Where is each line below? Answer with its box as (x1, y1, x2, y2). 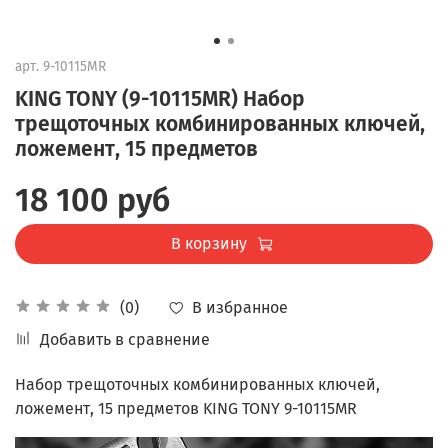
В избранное (192, 297, 288, 317)
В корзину (170, 233, 247, 253)
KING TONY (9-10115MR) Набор (15, 85, 305, 112)
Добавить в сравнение (40, 330, 210, 350)
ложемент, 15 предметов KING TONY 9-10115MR (15, 399, 357, 419)
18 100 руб (15, 180, 170, 219)
